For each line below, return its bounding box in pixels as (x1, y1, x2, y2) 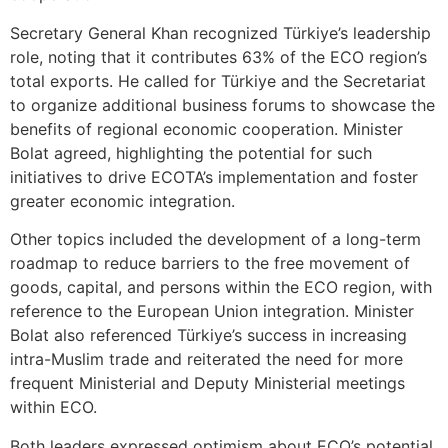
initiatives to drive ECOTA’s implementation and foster (10, 166, 418, 187)
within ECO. (10, 397, 97, 418)
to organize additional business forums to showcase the (10, 94, 435, 115)
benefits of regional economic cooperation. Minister (10, 118, 403, 139)
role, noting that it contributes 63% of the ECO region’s (10, 46, 427, 67)
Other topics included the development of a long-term (10, 229, 421, 250)
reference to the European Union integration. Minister (10, 301, 414, 322)
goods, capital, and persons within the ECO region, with (10, 277, 432, 298)
